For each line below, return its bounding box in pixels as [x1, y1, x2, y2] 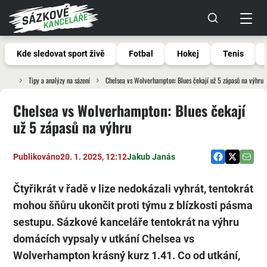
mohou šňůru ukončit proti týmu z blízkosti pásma [13, 199, 253, 212]
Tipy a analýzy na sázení [28, 75, 90, 85]
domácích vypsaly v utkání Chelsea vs [13, 232, 194, 245]
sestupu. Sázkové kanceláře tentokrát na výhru [13, 216, 239, 228]
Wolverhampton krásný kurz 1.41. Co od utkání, [13, 249, 240, 262]
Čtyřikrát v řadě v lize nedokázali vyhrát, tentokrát [13, 182, 253, 195]
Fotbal [129, 49, 153, 58]
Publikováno [13, 151, 60, 162]
